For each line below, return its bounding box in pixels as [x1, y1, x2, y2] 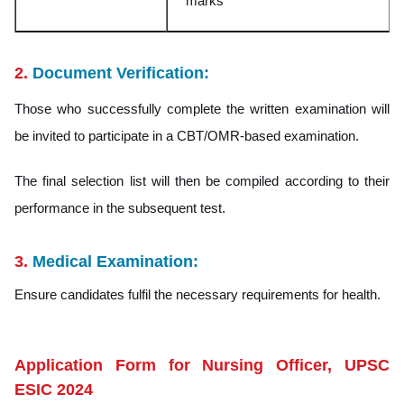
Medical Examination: [28, 252, 198, 271]
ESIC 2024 [14, 380, 93, 399]
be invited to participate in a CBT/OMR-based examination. [14, 127, 359, 143]
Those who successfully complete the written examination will [14, 100, 390, 116]
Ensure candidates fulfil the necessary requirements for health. [14, 286, 381, 302]
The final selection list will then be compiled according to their [14, 172, 390, 188]
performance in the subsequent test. [14, 199, 225, 216]
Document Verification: [32, 63, 209, 82]
